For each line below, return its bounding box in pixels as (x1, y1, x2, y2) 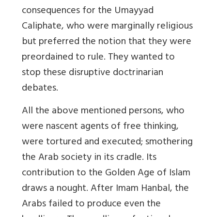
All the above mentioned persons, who (22, 102, 185, 121)
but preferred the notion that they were (22, 33, 191, 51)
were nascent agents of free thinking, (22, 118, 179, 136)
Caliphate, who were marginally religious (22, 17, 193, 36)
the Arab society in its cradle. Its (22, 149, 156, 167)
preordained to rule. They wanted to (22, 48, 175, 67)
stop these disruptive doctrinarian (22, 64, 163, 82)
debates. (22, 79, 58, 98)
